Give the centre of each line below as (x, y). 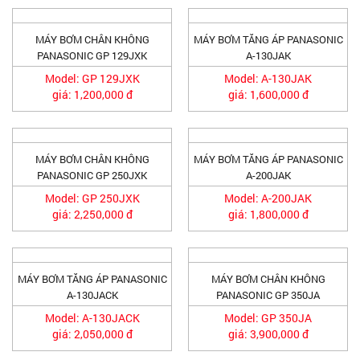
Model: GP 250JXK (92, 198)
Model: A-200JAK (268, 198)
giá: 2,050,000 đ (92, 334)
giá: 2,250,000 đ (92, 214)
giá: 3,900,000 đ (268, 334)
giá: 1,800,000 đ (268, 214)
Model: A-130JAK (268, 78)
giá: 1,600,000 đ (268, 94)
